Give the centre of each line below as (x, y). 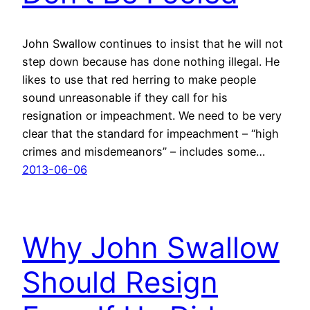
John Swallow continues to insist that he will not (153, 44)
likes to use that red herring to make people (139, 80)
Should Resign (120, 282)
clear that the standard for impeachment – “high (151, 134)
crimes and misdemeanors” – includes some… (144, 152)
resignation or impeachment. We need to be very (152, 116)
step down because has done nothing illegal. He (151, 62)
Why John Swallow (151, 248)
